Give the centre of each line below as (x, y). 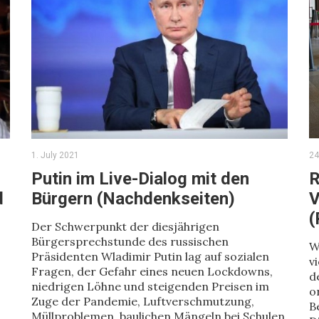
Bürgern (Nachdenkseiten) (133, 199)
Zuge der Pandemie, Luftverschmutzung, (143, 301)
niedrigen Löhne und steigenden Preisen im (150, 286)
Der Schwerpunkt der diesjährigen (125, 226)
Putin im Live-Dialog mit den (140, 179)
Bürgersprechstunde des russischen (130, 241)
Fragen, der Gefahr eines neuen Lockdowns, (152, 271)
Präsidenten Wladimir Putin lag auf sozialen (150, 256)
